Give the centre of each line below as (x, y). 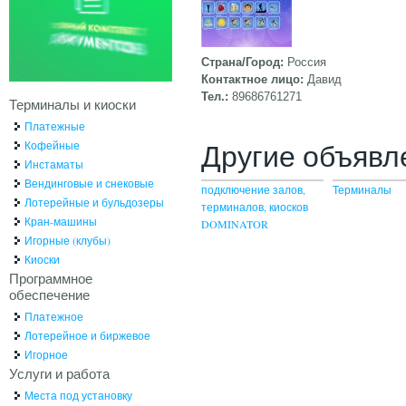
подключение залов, (253, 189)
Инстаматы (53, 164)
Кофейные (52, 145)
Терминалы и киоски (72, 104)
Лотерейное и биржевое (87, 335)
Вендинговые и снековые (89, 183)
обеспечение (49, 294)
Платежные (54, 126)
